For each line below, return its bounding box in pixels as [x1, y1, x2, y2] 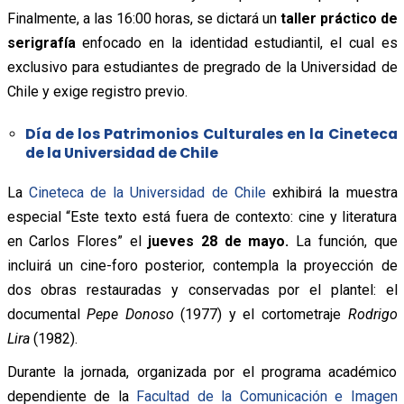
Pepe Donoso [87, 305, 174, 323]
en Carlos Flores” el [6, 232, 149, 250]
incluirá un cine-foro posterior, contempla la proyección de [6, 256, 398, 274]
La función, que [289, 232, 398, 250]
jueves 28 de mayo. [148, 232, 289, 250]
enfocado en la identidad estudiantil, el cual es [75, 33, 398, 51]
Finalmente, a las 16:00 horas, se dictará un [6, 9, 280, 27]
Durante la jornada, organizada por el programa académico [6, 363, 398, 381]
